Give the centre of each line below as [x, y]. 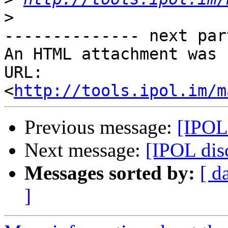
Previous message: [101, 127]
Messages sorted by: [110, 173]
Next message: [85, 150]
